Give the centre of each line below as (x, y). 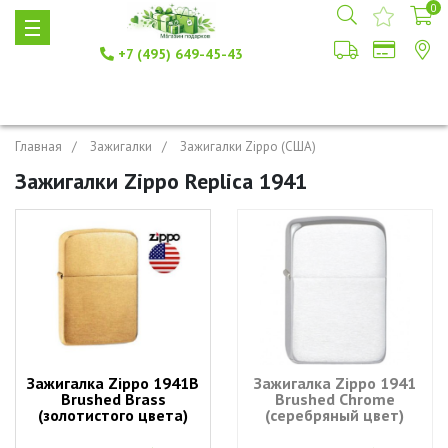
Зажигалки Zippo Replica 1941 (161, 181)
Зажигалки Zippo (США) (248, 146)
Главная (38, 146)
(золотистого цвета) (113, 415)
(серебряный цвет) (335, 415)
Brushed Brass (113, 399)
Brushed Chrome (334, 399)
